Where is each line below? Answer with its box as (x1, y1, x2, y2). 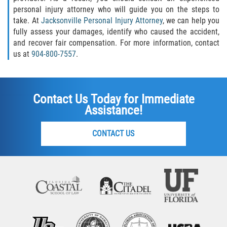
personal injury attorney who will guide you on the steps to (13, 5, 219, 15)
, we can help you (162, 16, 220, 26)
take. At (13, 16, 41, 26)
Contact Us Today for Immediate (32, 92, 195, 107)
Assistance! (85, 103, 142, 118)
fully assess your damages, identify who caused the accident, (13, 27, 219, 37)
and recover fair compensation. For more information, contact (13, 38, 219, 48)
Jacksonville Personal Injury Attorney (41, 16, 163, 26)
